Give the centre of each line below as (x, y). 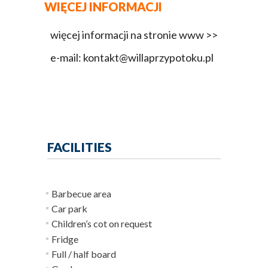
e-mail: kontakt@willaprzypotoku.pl (132, 57)
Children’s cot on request (102, 223)
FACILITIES (80, 147)
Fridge (65, 239)
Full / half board (84, 254)
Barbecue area (81, 194)
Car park (69, 208)
